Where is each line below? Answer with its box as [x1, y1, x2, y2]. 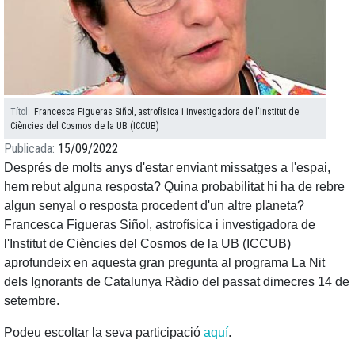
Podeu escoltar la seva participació [4, 326, 204, 340]
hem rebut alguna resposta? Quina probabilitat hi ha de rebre [4, 180, 345, 194]
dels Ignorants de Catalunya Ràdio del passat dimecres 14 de [4, 275, 349, 289]
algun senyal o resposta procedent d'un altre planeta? [4, 199, 304, 213]
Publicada [4, 141, 52, 157]
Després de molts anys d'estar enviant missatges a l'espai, [4, 161, 330, 175]
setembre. [4, 294, 59, 308]
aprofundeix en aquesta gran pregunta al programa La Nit [4, 256, 325, 270]
